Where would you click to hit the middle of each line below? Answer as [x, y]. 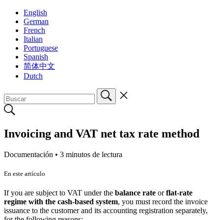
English [35, 12]
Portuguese [41, 48]
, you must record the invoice [163, 201]
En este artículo [25, 173]
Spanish [36, 56]
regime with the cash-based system [61, 201]
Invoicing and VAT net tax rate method [102, 133]
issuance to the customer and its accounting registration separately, [106, 210]
